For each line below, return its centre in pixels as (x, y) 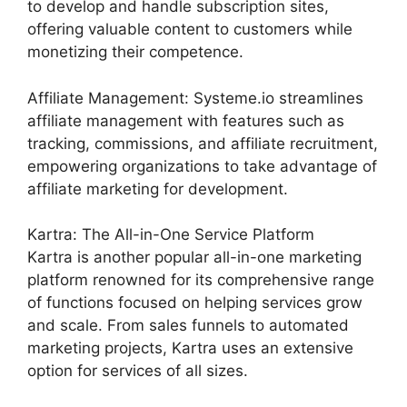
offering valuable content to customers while (190, 29)
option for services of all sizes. (138, 371)
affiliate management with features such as (186, 120)
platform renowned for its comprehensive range (201, 280)
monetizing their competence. (135, 52)
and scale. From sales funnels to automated (188, 325)
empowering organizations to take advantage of (202, 166)
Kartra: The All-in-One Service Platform (171, 234)
